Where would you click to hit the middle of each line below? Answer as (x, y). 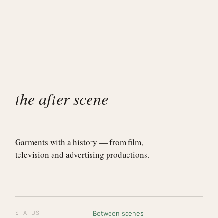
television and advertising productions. (82, 154)
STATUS (28, 213)
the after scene (62, 99)
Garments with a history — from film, (79, 142)
